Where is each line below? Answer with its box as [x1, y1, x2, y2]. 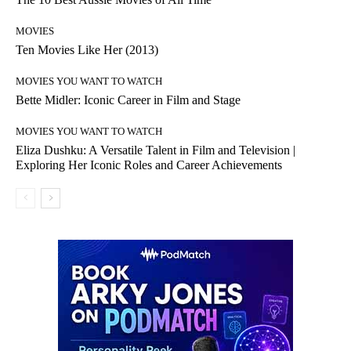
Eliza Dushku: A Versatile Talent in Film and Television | [16, 143, 295, 157]
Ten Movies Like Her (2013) [16, 43, 158, 57]
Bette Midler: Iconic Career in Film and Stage [16, 93, 241, 107]
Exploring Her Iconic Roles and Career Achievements [16, 158, 282, 172]
